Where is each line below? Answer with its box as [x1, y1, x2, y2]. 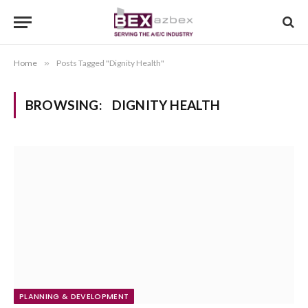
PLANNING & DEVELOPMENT [19, 290, 129, 302]
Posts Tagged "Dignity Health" [56, 58, 164, 68]
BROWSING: [25, 97, 105, 113]
